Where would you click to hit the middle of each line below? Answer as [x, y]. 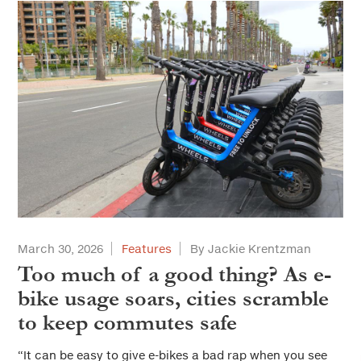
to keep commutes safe [127, 323]
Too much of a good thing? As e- [174, 274]
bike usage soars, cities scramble [173, 299]
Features [147, 249]
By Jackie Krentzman [251, 249]
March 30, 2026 [60, 249]
